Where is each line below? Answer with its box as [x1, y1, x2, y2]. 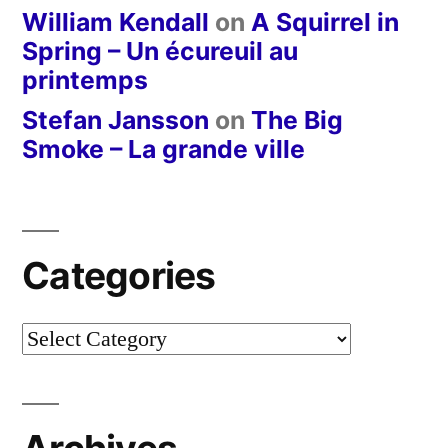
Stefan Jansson [22, 105, 209, 136]
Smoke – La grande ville [22, 134, 305, 165]
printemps [22, 65, 148, 96]
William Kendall [22, 7, 209, 38]
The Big [251, 105, 343, 136]
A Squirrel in [251, 7, 399, 38]
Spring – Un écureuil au [22, 36, 298, 67]
